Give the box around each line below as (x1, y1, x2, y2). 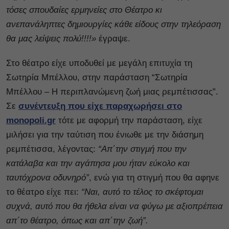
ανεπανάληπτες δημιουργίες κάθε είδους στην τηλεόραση (6, 19, 221, 30)
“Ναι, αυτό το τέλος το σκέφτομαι (81, 187, 203, 197)
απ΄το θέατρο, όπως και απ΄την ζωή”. (6, 216, 148, 226)
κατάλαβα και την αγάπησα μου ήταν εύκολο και (6, 158, 190, 169)
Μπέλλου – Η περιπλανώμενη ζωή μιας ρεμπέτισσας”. (6, 87, 218, 97)
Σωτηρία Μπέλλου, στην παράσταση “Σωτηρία (6, 73, 188, 83)
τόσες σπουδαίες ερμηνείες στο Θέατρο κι (6, 5, 162, 15)
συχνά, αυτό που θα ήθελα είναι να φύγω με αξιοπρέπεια (6, 201, 223, 212)
